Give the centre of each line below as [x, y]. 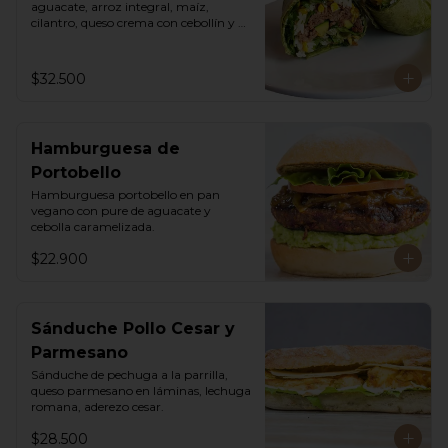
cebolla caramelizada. [93, 226]
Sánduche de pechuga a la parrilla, [129, 374]
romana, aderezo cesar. [97, 406]
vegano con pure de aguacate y [121, 210]
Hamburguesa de [105, 148]
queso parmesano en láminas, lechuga [141, 390]
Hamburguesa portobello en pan [125, 194]
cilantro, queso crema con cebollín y [133, 22]
